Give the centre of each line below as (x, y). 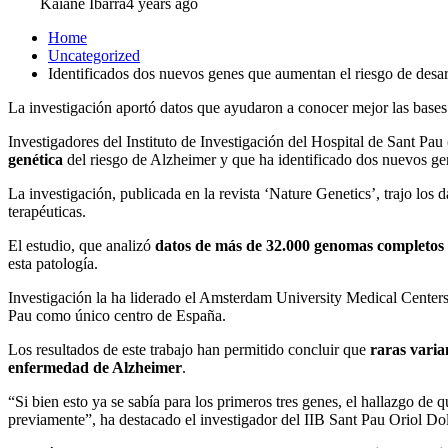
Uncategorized (94, 55)
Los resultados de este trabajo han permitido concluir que (189, 349)
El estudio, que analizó (81, 245)
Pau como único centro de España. (117, 315)
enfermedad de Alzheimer (95, 367)
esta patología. (53, 263)
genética (35, 159)
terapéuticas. (47, 211)
